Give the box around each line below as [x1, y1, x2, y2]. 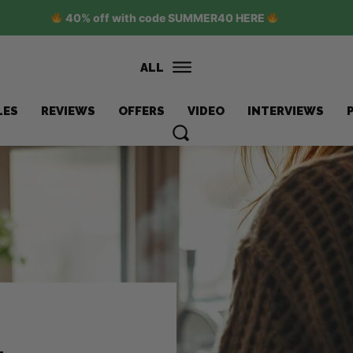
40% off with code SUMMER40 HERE [62, 11, 267, 24]
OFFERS [118, 104, 165, 119]
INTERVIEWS [247, 104, 325, 119]
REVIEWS [41, 104, 96, 119]
